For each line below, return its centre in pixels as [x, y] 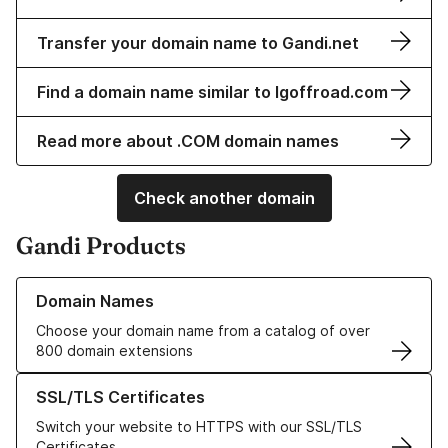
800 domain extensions [114, 351]
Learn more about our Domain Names [139, 287]
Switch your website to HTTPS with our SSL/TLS [199, 427]
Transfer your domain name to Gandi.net [198, 43]
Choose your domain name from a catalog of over [203, 331]
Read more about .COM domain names [188, 141]
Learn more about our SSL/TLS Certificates [160, 383]
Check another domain [224, 198]
